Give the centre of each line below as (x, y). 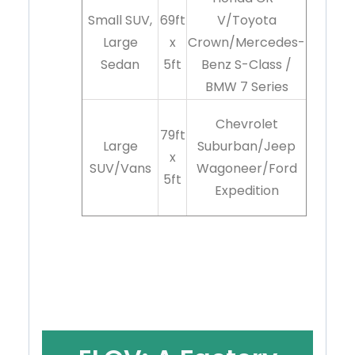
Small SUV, (120, 21)
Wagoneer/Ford (246, 169)
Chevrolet (246, 124)
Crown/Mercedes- (246, 43)
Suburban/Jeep (246, 147)
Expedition (246, 191)
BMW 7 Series (246, 87)
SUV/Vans (120, 169)
